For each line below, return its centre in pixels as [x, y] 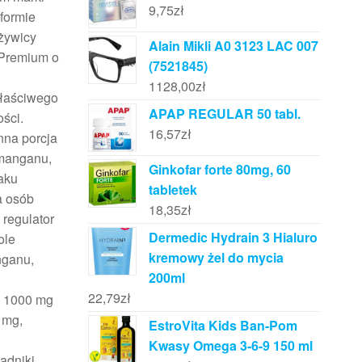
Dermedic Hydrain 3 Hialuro [233, 238]
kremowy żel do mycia [216, 258]
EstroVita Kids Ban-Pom [223, 326]
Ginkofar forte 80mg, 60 [219, 170]
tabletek [173, 190]
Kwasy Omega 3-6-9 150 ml [230, 346]
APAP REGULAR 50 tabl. [224, 114]
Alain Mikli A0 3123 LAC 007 [233, 46]
